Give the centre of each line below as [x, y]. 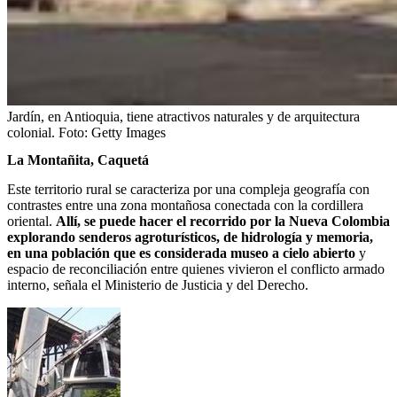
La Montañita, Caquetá [78, 160]
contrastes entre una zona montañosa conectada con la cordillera [185, 206]
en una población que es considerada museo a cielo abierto [183, 253]
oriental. [31, 222]
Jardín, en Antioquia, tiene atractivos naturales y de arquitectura [183, 117]
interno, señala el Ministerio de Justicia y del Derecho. [158, 285]
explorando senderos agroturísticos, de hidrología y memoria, [190, 237]
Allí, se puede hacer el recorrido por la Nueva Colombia [223, 222]
